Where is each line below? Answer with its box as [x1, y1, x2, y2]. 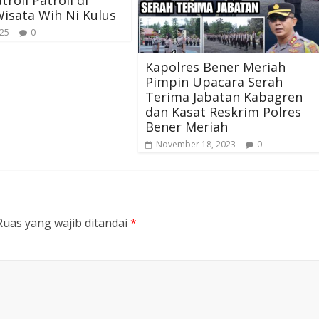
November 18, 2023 [156, 138, 236, 151]
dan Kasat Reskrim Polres [145, 103, 301, 121]
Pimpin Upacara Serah [145, 73, 283, 91]
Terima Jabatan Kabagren [145, 88, 303, 106]
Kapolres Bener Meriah [145, 58, 286, 76]
